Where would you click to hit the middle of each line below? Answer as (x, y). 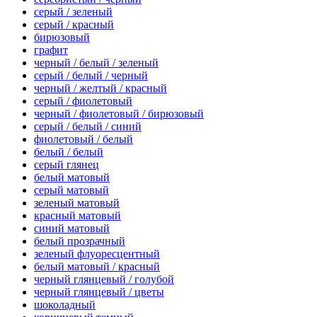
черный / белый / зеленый (96, 63)
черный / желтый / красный (100, 88)
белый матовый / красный (97, 267)
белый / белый (69, 152)
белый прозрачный (80, 241)
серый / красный (74, 25)
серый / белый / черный (91, 76)
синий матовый (72, 229)
